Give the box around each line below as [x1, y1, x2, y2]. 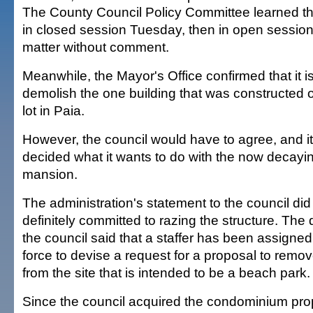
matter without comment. [22, 39, 169, 54]
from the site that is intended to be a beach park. [22, 265, 310, 280]
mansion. [22, 166, 78, 182]
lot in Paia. [22, 103, 85, 118]
